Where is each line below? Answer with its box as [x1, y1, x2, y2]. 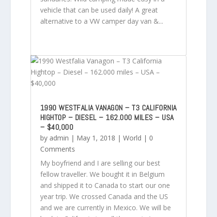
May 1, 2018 [76, 133, 115, 142]
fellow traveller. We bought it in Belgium [40, 169, 165, 179]
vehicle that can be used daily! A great [40, 5, 158, 15]
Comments [40, 144, 75, 154]
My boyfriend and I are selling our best [40, 158, 160, 168]
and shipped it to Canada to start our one [40, 180, 170, 190]
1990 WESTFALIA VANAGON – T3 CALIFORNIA [40, 102, 177, 113]
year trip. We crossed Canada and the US [40, 191, 168, 201]
